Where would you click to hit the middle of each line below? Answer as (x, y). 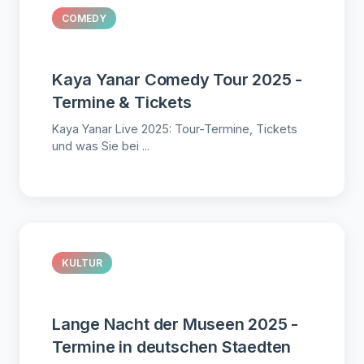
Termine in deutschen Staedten (172, 347)
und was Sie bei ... (101, 146)
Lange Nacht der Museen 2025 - (175, 324)
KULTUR (82, 262)
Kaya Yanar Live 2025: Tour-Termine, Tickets (175, 129)
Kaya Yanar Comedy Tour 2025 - (178, 80)
